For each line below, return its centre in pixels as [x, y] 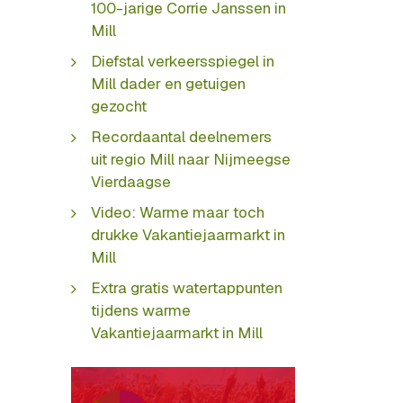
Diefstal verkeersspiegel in [183, 61]
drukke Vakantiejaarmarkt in [188, 235]
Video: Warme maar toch [178, 212]
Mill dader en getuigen [168, 84]
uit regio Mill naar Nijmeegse [191, 159]
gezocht [119, 106]
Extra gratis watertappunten [187, 288]
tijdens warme [141, 310]
